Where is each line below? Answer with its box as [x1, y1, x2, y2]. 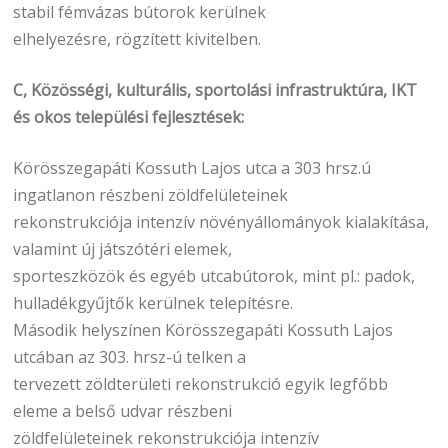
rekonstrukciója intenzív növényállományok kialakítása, [13, 210, 430, 233]
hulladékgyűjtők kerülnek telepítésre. [13, 291, 294, 314]
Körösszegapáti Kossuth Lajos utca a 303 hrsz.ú [13, 156, 372, 179]
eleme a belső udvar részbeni [13, 399, 233, 422]
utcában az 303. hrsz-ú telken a [13, 345, 247, 368]
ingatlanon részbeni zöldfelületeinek [13, 183, 289, 206]
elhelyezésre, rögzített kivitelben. [13, 27, 262, 50]
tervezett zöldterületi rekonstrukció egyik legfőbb [13, 372, 389, 395]
